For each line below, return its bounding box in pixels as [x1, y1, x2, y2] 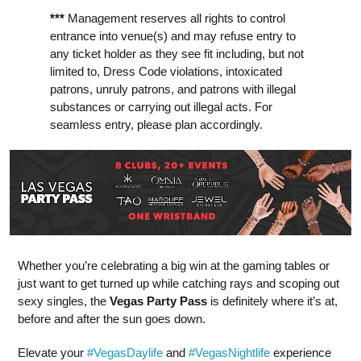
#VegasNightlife [189, 345, 270, 359]
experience [270, 345, 331, 359]
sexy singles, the [18, 293, 110, 308]
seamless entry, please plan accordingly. [50, 117, 263, 131]
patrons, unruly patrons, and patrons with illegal [50, 81, 296, 96]
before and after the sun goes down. [18, 311, 205, 326]
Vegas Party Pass [110, 293, 207, 308]
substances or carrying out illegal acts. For [50, 99, 272, 114]
